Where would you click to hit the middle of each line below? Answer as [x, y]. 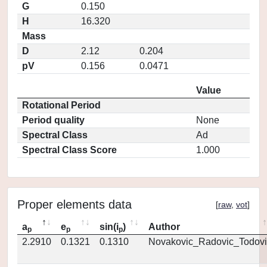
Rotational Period [61, 105]
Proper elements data [74, 204]
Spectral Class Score [69, 150]
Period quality [53, 120]
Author [164, 227]
